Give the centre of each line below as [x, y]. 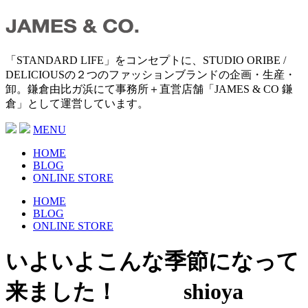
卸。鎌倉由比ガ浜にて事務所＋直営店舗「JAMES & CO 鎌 [149, 89]
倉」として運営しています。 [77, 103]
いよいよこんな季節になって [152, 262]
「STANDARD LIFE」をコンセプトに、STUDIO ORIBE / [146, 60]
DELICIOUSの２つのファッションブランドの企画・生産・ [151, 75]
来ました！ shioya [124, 292]
